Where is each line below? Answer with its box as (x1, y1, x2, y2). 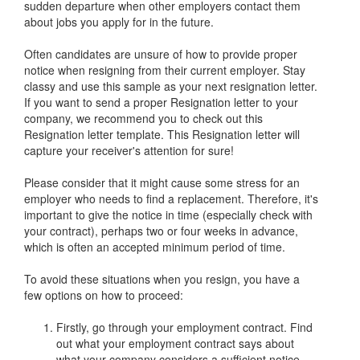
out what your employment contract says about (56, 335, 294, 352)
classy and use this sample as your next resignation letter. (24, 78, 317, 95)
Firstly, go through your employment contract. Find (56, 319, 313, 336)
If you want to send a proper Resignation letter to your (24, 94, 298, 111)
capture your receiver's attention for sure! (24, 142, 234, 159)
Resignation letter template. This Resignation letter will (24, 126, 300, 143)
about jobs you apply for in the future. (24, 14, 214, 31)
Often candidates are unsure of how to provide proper (24, 46, 297, 63)
